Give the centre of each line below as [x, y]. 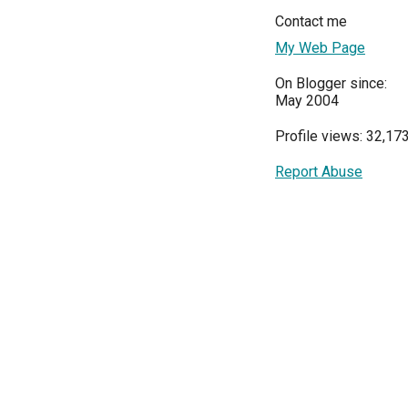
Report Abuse [319, 171]
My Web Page [320, 47]
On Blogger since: [331, 83]
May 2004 [307, 100]
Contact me [311, 21]
